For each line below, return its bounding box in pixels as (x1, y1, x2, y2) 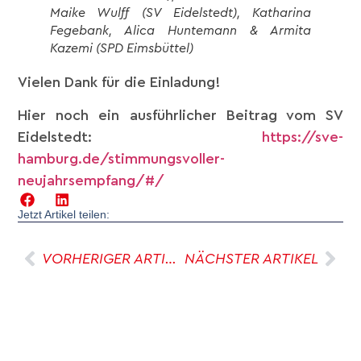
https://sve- (261, 130, 343, 145)
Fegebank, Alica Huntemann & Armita (50, 24, 311, 38)
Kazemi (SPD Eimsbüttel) (50, 42, 194, 56)
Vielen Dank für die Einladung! (18, 75, 221, 90)
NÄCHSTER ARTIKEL (184, 251, 318, 266)
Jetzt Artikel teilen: (18, 207, 110, 221)
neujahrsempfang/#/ (18, 173, 165, 189)
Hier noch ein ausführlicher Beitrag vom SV (18, 108, 343, 123)
